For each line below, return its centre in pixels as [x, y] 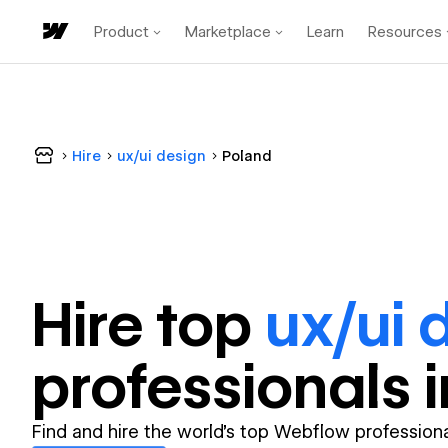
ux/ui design [161, 156]
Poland [247, 156]
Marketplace [228, 31]
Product [121, 31]
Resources [405, 31]
